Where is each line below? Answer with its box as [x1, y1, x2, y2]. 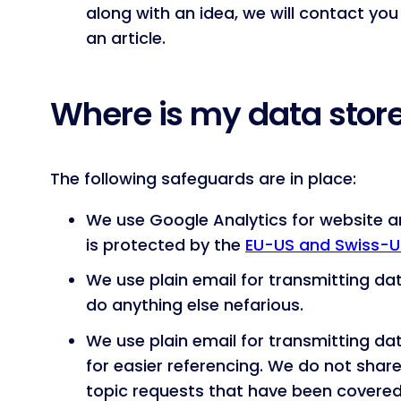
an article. [86, 26, 166, 49]
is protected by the [86, 233, 245, 256]
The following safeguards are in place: [50, 166, 356, 190]
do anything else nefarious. [86, 294, 303, 317]
